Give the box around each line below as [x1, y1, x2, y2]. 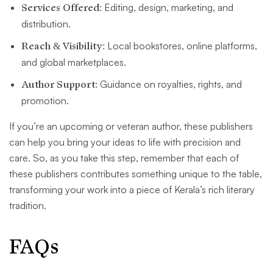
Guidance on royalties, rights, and [97, 78, 242, 91]
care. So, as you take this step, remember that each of [9, 152, 239, 165]
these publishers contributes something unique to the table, [9, 168, 262, 180]
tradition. [9, 199, 49, 212]
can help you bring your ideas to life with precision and [9, 136, 241, 149]
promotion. [21, 94, 69, 107]
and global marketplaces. [21, 56, 126, 69]
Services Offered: [21, 1, 102, 15]
